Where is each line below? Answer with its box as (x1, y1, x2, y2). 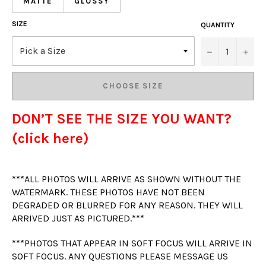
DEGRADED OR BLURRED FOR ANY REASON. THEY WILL (12, 199, 243, 211)
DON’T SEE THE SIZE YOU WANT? (12, 110, 232, 127)
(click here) (12, 129, 89, 147)
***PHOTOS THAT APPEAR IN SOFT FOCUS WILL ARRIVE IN (12, 237, 252, 249)
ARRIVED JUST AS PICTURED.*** (12, 212, 144, 224)
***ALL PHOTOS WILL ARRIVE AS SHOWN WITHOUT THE (12, 173, 241, 185)
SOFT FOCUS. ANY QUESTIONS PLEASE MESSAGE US (12, 250, 228, 262)
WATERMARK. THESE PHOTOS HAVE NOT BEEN (12, 186, 205, 198)
